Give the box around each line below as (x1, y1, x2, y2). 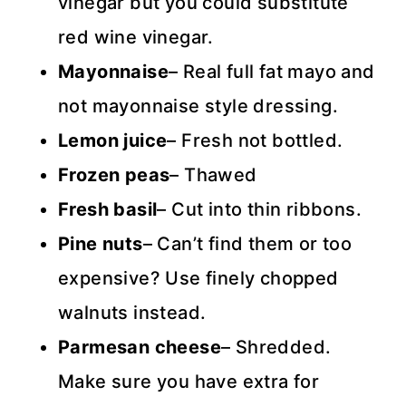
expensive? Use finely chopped (58, 266, 339, 289)
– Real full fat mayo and (169, 60, 375, 82)
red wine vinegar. (58, 25, 214, 48)
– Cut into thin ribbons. (157, 198, 362, 220)
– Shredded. (221, 335, 332, 358)
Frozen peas (58, 163, 170, 186)
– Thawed (169, 163, 257, 186)
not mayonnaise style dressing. (58, 94, 338, 117)
